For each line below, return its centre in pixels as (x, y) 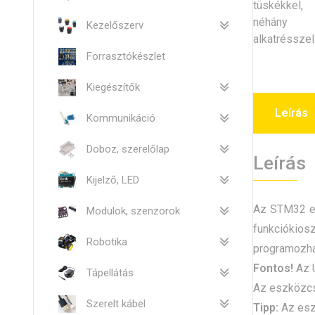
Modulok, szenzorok (133, 211)
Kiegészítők (113, 87)
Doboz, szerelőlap (128, 149)
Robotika (107, 242)
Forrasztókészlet (126, 56)
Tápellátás (110, 272)
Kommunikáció (121, 118)
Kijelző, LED (113, 180)
